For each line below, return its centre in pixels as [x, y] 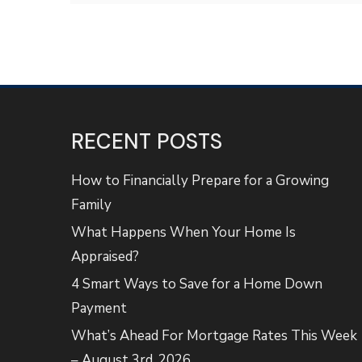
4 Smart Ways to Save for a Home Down [197, 284]
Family [92, 205]
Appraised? [105, 257]
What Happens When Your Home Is [184, 232]
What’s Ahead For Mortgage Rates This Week [215, 336]
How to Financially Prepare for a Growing [200, 181]
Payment [99, 308]
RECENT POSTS [147, 141]
